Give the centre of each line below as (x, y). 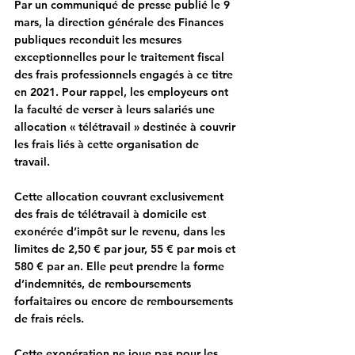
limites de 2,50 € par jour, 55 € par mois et (126, 249)
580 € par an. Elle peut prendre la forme (121, 266)
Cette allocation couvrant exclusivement (120, 197)
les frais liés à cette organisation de (108, 144)
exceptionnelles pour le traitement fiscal (121, 57)
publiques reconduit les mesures (99, 40)
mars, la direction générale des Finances (120, 22)
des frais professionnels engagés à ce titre (125, 74)
